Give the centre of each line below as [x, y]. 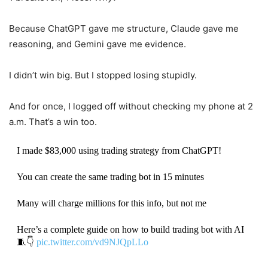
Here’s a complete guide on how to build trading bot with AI [130, 230]
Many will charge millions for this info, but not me [111, 203]
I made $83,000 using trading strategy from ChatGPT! [119, 151]
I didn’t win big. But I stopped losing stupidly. [103, 75]
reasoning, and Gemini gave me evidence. [98, 44]
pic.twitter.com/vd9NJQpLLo [92, 242]
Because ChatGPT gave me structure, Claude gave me [124, 29]
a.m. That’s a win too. [53, 122]
